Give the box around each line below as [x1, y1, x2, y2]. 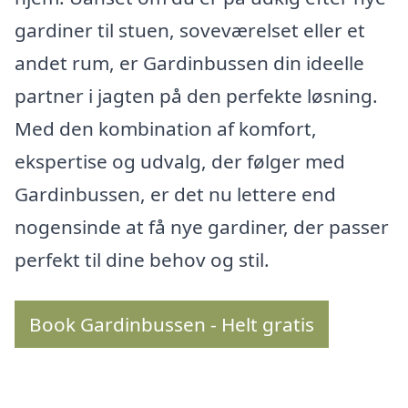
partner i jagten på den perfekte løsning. [15, 82, 378, 108]
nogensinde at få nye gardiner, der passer [15, 213, 389, 240]
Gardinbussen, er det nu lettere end [15, 180, 336, 207]
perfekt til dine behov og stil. [15, 246, 270, 272]
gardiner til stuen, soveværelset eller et [15, 16, 365, 43]
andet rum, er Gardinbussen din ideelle [15, 49, 364, 76]
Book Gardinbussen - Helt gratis [29, 311, 314, 338]
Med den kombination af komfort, [15, 115, 317, 141]
